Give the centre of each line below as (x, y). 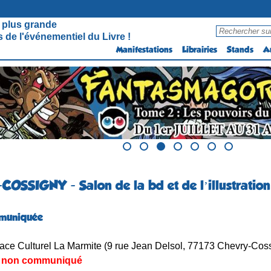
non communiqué (42, 260)
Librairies (200, 50)
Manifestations (144, 50)
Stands (240, 50)
